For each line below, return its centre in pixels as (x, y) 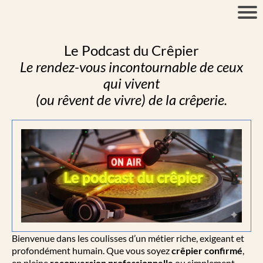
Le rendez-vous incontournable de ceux (131, 67)
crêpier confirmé (207, 251)
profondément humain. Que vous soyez (92, 251)
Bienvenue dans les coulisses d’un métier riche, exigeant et (128, 238)
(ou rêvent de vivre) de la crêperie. (131, 100)
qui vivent (131, 83)
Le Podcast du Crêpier (131, 50)
